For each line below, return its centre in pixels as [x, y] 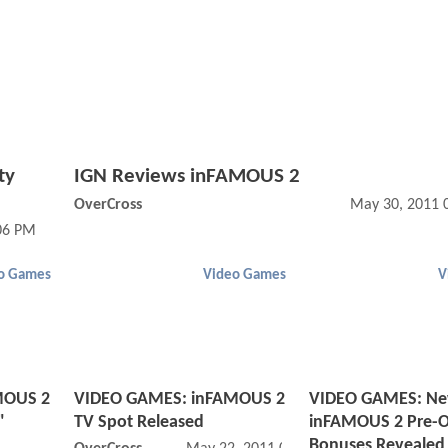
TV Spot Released [139, 423]
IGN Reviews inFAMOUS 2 [187, 177]
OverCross [108, 205]
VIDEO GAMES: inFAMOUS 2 [179, 400]
